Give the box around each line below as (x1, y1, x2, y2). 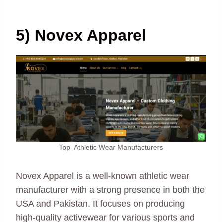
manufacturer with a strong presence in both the (16, 185, 205, 195)
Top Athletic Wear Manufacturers (59, 143, 163, 152)
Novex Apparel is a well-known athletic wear (16, 171, 189, 181)
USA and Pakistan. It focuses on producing (16, 199, 185, 209)
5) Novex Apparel (16, 26, 146, 44)
